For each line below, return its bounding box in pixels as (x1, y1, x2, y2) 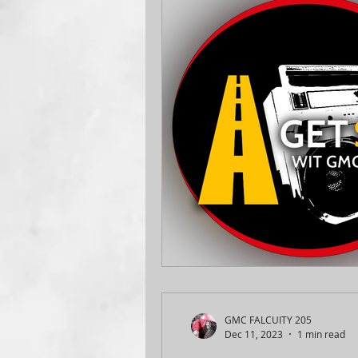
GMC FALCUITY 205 (225, 313, 312, 326)
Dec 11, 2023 (225, 327, 283, 340)
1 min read (297, 327, 345, 340)
